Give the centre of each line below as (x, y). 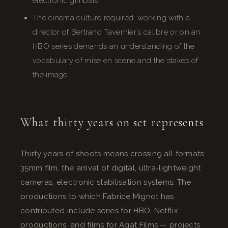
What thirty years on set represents (112, 122)
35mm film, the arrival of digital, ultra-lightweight (111, 168)
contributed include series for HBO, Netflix (99, 210)
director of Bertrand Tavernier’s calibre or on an (117, 32)
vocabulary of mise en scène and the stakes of (116, 60)
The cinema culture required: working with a (111, 18)
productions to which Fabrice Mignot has (97, 196)
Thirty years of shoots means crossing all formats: (113, 153)
